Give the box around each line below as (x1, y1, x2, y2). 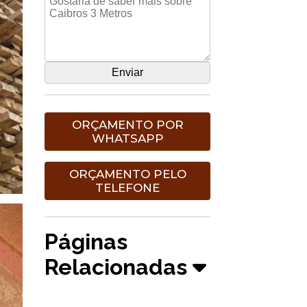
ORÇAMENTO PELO (69, 167, 186, 181)
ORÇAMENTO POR (71, 117, 184, 132)
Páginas (45, 228, 128, 254)
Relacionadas (45, 254, 193, 280)
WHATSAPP (91, 131, 164, 145)
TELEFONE (95, 180, 160, 195)
